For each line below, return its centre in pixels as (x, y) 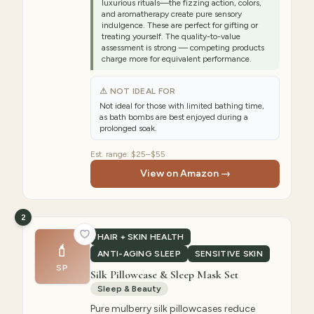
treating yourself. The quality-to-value (171, 36)
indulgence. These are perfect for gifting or (180, 25)
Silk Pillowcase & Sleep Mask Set (164, 275)
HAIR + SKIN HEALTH (141, 237)
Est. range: (111, 154)
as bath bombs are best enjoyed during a (174, 117)
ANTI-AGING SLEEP (139, 254)
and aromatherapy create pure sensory (172, 14)
